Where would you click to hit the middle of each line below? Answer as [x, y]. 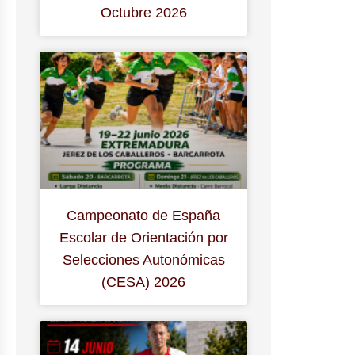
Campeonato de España [144, 216]
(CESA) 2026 [144, 282]
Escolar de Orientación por [143, 238]
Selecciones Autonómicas [143, 260]
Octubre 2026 [143, 13]
